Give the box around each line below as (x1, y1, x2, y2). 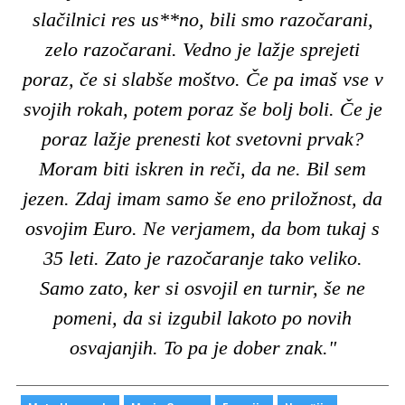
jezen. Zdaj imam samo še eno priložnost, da (23, 186, 382, 210)
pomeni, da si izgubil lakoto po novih (53, 306, 352, 329)
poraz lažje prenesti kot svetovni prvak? (42, 127, 363, 150)
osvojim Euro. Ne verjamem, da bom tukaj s (25, 216, 380, 240)
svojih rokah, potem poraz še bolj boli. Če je (23, 97, 382, 120)
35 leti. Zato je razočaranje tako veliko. (42, 246, 363, 269)
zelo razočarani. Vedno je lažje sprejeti (45, 37, 360, 61)
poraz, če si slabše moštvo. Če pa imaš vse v (22, 67, 383, 90)
